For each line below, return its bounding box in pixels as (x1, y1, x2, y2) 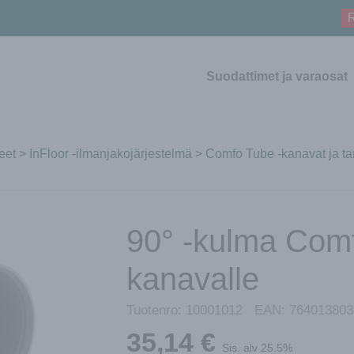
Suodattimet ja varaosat (206, 70, 348, 83)
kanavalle (126, 261, 259, 296)
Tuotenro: (126, 302, 186, 318)
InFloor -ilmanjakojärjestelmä (29, 146, 192, 160)
